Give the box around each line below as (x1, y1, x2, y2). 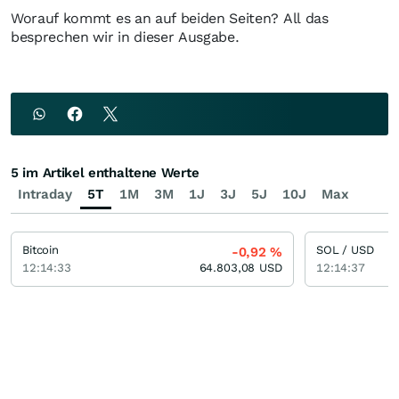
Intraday (18, 186, 72, 202)
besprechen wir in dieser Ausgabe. (11, 28, 240, 45)
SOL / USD (316, 243, 374, 256)
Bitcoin (22, 243, 60, 256)
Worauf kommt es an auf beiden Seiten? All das (11, 10, 329, 27)
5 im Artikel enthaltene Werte (11, 165, 199, 181)
